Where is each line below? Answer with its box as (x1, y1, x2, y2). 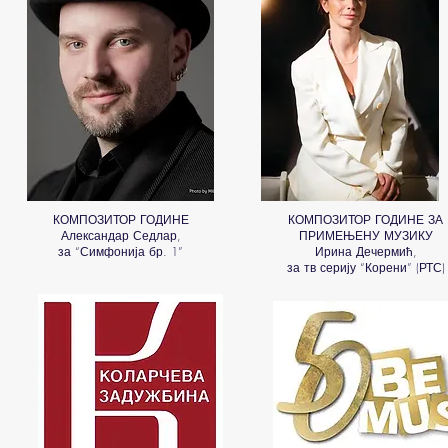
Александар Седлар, (60, 227, 181, 244)
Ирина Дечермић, (314, 243, 417, 260)
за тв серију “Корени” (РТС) (286, 259, 445, 276)
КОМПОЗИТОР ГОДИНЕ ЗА (288, 211, 443, 228)
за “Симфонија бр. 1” (58, 243, 183, 260)
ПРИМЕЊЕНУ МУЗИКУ (298, 227, 433, 244)
